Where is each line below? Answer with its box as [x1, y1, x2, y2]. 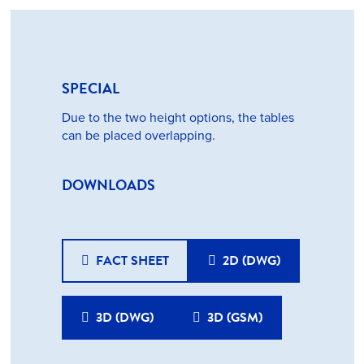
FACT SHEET [95, 250, 169, 271]
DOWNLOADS [61, 173, 155, 196]
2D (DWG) [222, 250, 280, 271]
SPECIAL [61, 76, 119, 99]
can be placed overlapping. [61, 127, 215, 144]
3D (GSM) [206, 307, 262, 327]
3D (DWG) [95, 307, 154, 327]
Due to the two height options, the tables [61, 109, 294, 126]
